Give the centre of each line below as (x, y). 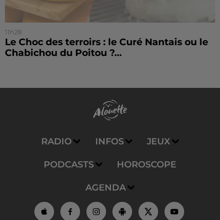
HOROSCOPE (147, 165)
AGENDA (106, 188)
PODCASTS (69, 165)
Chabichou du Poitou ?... (63, 53)
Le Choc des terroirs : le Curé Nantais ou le (107, 42)
